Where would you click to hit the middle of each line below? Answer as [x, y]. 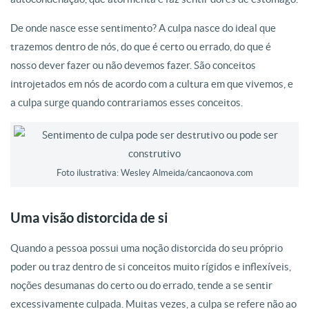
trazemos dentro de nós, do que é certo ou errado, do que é [141, 47]
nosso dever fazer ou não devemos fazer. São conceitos [133, 65]
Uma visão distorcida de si [89, 218]
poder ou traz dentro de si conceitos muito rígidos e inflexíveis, [151, 267]
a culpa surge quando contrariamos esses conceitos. [127, 102]
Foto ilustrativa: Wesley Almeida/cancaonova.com [154, 173]
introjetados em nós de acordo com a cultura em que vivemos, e [152, 84]
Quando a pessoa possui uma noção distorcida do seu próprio [147, 248]
